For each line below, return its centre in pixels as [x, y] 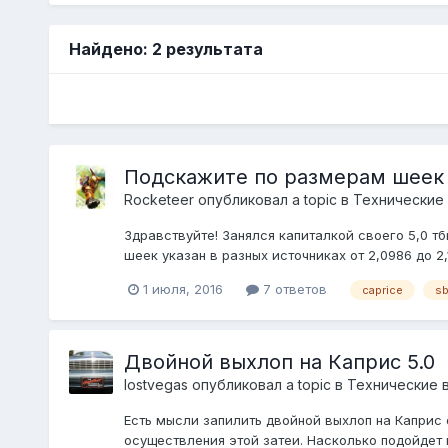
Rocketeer [158, 199]
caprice [382, 289]
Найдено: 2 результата [165, 48]
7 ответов [292, 288]
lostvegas [155, 384]
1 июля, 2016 [182, 288]
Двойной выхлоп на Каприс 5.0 [279, 361]
